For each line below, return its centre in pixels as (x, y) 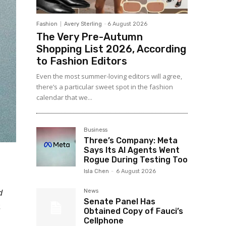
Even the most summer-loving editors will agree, (109, 76)
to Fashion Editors (82, 61)
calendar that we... (64, 97)
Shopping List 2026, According (111, 49)
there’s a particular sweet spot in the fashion (105, 87)
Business (96, 130)
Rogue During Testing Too (136, 160)
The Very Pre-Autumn (90, 37)
